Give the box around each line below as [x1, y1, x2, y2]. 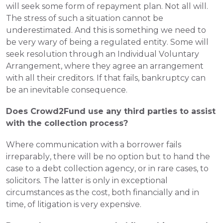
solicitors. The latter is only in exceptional [6, 176, 168, 185]
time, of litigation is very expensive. [6, 200, 141, 209]
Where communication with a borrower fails [6, 140, 181, 149]
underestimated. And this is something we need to [6, 25, 206, 35]
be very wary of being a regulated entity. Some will [6, 37, 209, 47]
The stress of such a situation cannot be [6, 13, 163, 23]
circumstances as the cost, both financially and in [6, 188, 199, 197]
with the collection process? [6, 118, 128, 128]
